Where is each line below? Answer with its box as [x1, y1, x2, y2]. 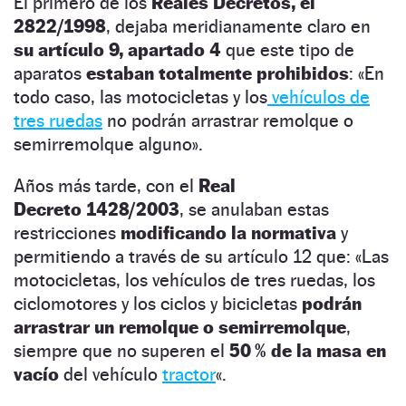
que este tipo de [221, 38, 354, 61]
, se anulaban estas [179, 198, 329, 220]
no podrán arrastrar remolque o [102, 109, 353, 131]
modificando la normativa [121, 221, 336, 244]
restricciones [14, 221, 121, 244]
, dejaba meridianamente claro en [106, 14, 371, 37]
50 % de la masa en [229, 339, 386, 362]
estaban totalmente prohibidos [86, 62, 349, 84]
